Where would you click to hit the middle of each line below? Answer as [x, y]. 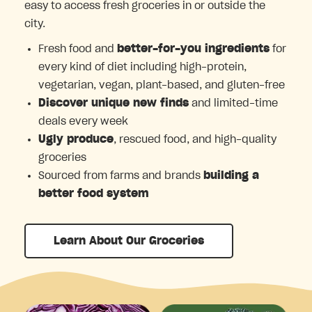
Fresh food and [78, 49]
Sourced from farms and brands [121, 176]
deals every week [83, 122]
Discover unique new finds [114, 103]
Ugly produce [76, 140]
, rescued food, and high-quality [195, 140]
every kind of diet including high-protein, [142, 67]
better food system [94, 194]
